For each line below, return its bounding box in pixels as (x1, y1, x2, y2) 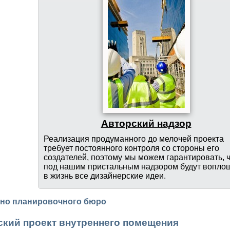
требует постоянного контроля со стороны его (43, 143, 219, 152)
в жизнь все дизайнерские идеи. (43, 171, 166, 180)
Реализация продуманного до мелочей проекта (43, 134, 224, 143)
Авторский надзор (101, 118, 191, 129)
